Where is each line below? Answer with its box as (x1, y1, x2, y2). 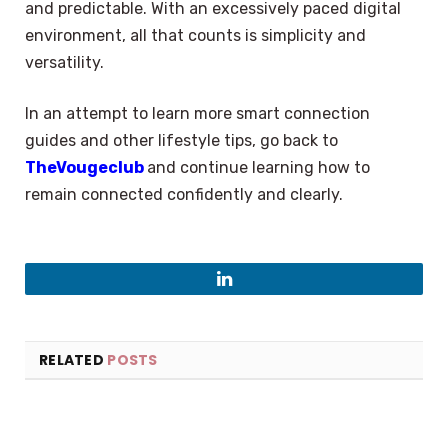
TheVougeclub (25, 158, 147, 178)
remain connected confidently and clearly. (25, 185, 343, 205)
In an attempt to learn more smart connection (25, 104, 370, 124)
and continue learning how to (147, 158, 370, 178)
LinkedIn (222, 284, 289, 303)
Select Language (68, 412, 203, 431)
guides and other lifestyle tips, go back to (25, 131, 338, 151)
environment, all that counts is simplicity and (25, 25, 366, 45)
